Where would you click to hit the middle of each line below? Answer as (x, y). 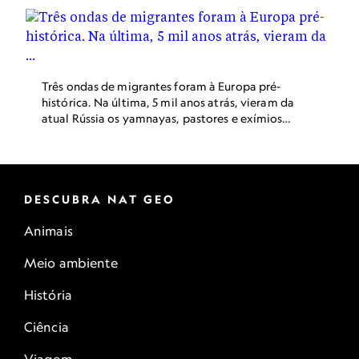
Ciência (46, 327)
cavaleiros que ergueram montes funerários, (159, 134)
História (48, 295)
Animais (48, 231)
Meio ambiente (71, 263)
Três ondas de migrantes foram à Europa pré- (161, 86)
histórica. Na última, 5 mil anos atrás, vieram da (168, 102)
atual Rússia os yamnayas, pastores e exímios (162, 118)
